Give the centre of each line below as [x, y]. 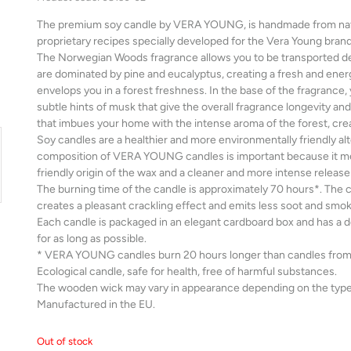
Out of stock [65, 342]
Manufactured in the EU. [96, 304]
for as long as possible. [92, 238]
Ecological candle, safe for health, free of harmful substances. [187, 271]
